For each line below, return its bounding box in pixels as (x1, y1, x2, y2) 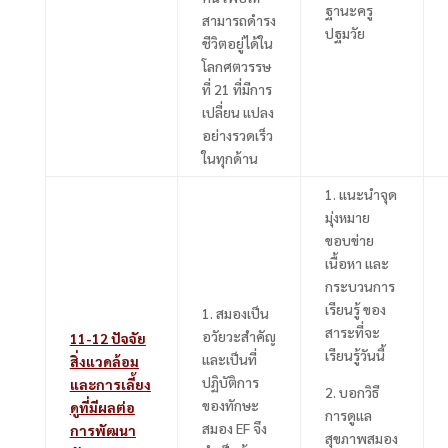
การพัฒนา (69, 420, 136, 439)
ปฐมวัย (324, 23, 365, 42)
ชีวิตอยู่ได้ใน (201, 33, 273, 52)
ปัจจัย (110, 328, 146, 347)
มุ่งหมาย (324, 207, 370, 226)
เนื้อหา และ (324, 253, 389, 272)
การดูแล (324, 405, 372, 424)
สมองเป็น (215, 303, 269, 322)
